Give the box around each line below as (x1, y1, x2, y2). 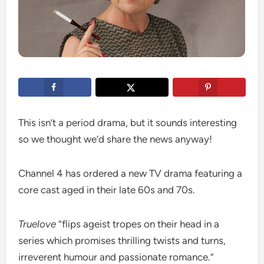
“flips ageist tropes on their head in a (56, 218, 220, 230)
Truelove (18, 218, 57, 230)
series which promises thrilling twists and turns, (18, 235, 226, 247)
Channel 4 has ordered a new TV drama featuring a (18, 167, 243, 180)
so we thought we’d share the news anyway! (18, 133, 213, 146)
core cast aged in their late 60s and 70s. (18, 184, 196, 196)
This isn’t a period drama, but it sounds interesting (18, 117, 237, 129)
